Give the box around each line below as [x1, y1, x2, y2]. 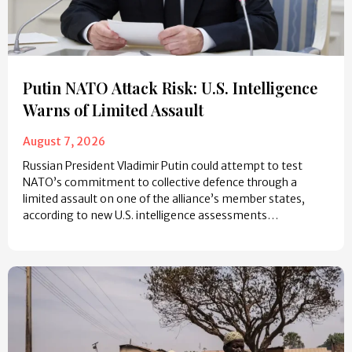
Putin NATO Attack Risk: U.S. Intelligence [23, 77, 317, 99]
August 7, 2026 [23, 134, 105, 149]
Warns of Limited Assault [23, 99, 203, 121]
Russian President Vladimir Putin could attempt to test [23, 159, 302, 174]
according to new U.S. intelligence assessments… [23, 208, 278, 223]
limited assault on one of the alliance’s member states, [23, 192, 305, 207]
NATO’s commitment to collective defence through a [23, 175, 297, 190]
